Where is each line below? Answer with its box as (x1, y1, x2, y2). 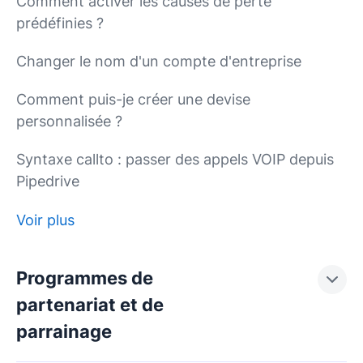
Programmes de (16, 267, 153, 288)
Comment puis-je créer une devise (16, 91, 250, 108)
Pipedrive (16, 173, 79, 190)
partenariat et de (16, 294, 164, 315)
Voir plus (16, 211, 75, 228)
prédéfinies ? (16, 15, 104, 32)
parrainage (16, 321, 112, 342)
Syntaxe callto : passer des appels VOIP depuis (16, 151, 334, 168)
